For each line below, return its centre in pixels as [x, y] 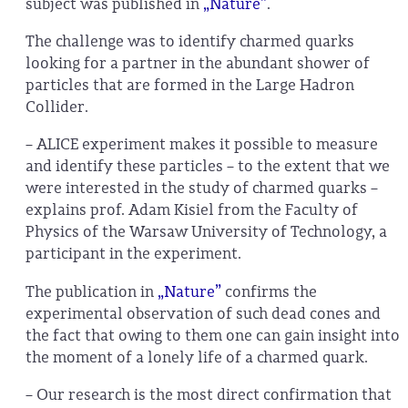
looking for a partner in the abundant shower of [198, 63]
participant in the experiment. [133, 254]
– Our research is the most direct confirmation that [209, 394]
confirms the [269, 291]
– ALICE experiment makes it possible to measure [202, 145]
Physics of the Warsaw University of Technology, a [206, 232]
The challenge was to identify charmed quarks [190, 41]
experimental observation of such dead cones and [203, 313]
